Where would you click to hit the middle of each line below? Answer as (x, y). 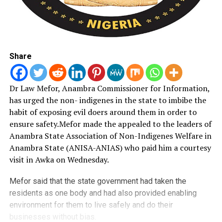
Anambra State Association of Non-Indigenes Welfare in (110, 136)
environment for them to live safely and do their (91, 205)
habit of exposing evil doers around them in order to (103, 112)
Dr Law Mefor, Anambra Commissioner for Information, (109, 88)
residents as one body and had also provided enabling (103, 193)
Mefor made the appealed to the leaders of (135, 124)
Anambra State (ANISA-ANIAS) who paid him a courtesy (110, 147)
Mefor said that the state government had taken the (98, 181)
